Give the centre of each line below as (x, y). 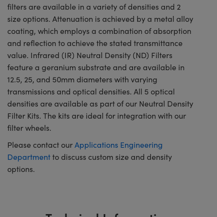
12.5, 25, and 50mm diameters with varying (82, 79)
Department (29, 156)
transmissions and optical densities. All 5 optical (91, 91)
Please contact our (41, 144)
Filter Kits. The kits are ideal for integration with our (97, 115)
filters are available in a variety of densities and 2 (94, 6)
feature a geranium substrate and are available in (96, 67)
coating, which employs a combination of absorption (99, 31)
